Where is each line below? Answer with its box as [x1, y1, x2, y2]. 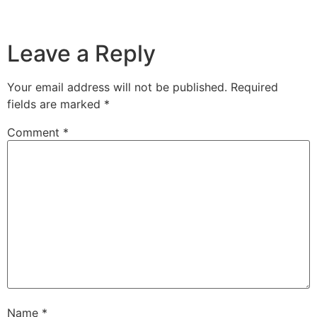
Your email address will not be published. [7, 80, 227, 95]
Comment [7, 125, 63, 140]
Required [231, 80, 278, 95]
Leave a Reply [7, 40, 156, 68]
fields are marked [7, 97, 104, 112]
